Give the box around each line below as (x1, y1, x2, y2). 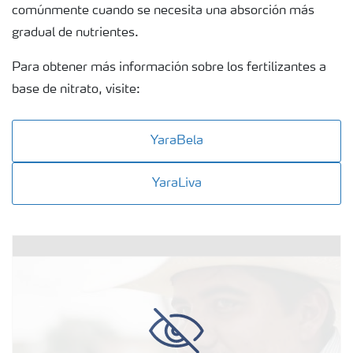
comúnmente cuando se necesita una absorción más (12, 5, 314, 18)
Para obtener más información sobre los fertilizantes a (12, 61, 326, 75)
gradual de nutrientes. (12, 27, 139, 40)
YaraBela (150, 135, 203, 148)
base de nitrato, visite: (12, 84, 140, 97)
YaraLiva (151, 177, 202, 191)
